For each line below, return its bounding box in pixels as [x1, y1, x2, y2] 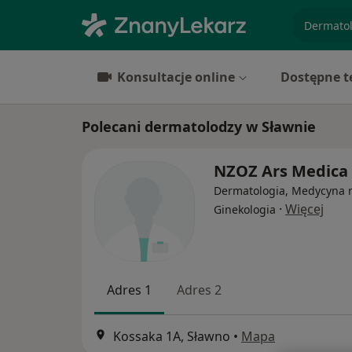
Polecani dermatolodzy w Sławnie [82, 117, 316, 136]
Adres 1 [107, 281, 152, 299]
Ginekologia [214, 202, 276, 217]
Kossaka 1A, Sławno [113, 328, 230, 346]
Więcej [285, 200, 324, 218]
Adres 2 [177, 281, 222, 299]
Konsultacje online [117, 68, 235, 86]
